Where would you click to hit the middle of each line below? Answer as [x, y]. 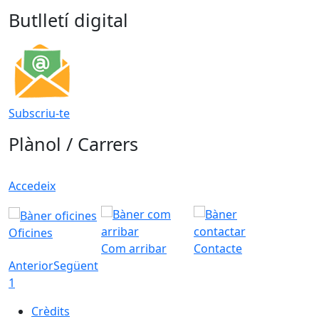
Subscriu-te [39, 114]
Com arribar [134, 249]
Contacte [218, 249]
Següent [76, 266]
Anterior [31, 266]
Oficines [31, 233]
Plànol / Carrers [73, 144]
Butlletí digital [68, 20]
